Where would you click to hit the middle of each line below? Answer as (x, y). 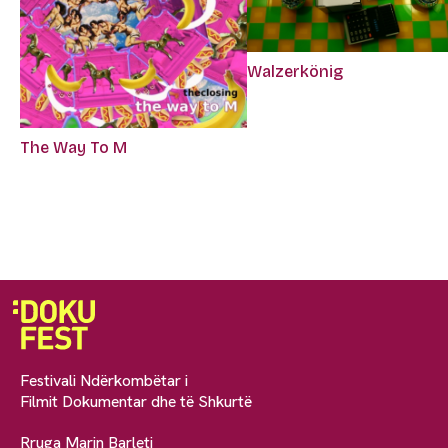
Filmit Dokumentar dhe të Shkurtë (136, 401)
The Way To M (73, 147)
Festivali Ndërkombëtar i (104, 380)
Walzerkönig (295, 72)
